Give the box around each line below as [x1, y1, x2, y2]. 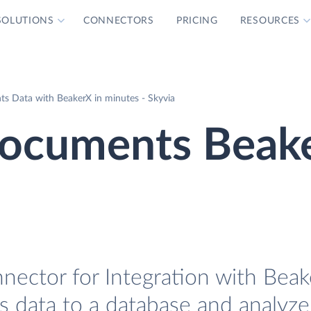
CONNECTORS [83, 16, 154, 26]
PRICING [176, 16, 218, 26]
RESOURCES [239, 16, 301, 26]
